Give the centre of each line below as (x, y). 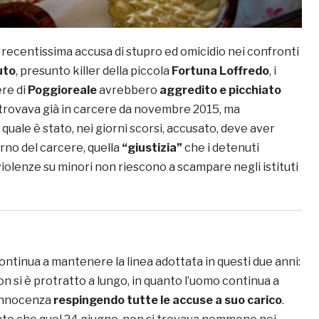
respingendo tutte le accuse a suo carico (168, 300)
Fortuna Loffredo (220, 71)
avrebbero (128, 90)
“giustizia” (152, 148)
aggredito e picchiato (220, 90)
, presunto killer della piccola (94, 71)
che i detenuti (221, 148)
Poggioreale (62, 90)
